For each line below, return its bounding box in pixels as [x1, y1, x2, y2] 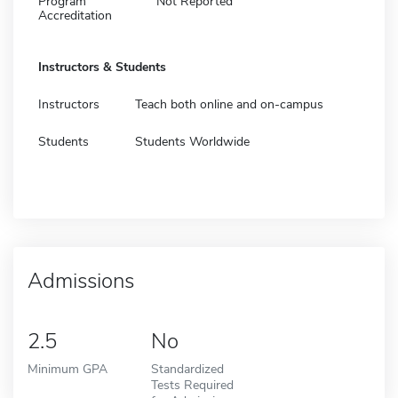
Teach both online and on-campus [135, 95, 323, 113]
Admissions [28, 266, 134, 295]
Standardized [150, 359, 224, 378]
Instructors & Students [38, 58, 166, 76]
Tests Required [150, 375, 234, 394]
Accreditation [38, 6, 112, 24]
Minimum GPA [28, 359, 107, 378]
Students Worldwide [135, 132, 250, 150]
